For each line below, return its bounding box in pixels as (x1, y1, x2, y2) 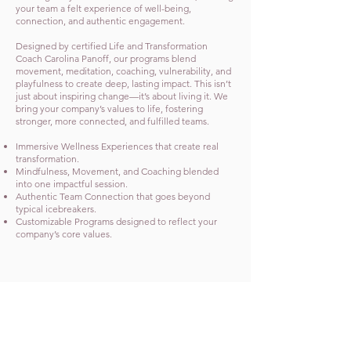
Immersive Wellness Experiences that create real (16, 140, 219, 152)
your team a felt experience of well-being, (16, 2, 191, 14)
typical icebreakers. (16, 203, 96, 215)
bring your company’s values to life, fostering (16, 103, 203, 114)
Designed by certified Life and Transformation (16, 40, 208, 52)
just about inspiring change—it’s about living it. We (16, 90, 228, 102)
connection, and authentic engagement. (16, 15, 185, 27)
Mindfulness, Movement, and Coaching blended (16, 165, 219, 177)
